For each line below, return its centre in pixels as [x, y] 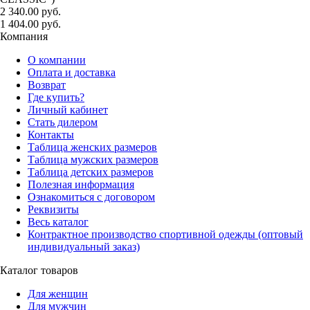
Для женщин [58, 294]
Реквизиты [53, 210]
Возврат [47, 85]
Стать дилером [63, 122]
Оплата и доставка [72, 73]
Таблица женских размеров [92, 147]
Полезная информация [81, 185]
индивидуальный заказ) [84, 247]
